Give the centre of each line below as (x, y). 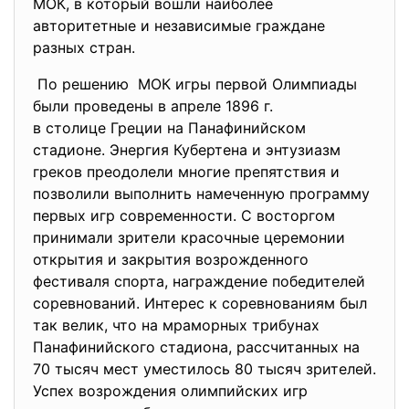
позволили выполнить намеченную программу (201, 194)
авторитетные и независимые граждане (179, 26)
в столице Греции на (110, 128)
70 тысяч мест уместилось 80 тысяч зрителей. (204, 369)
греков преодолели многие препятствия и (186, 172)
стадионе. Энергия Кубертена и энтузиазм (187, 150)
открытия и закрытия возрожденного (171, 259)
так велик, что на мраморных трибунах (176, 325)
